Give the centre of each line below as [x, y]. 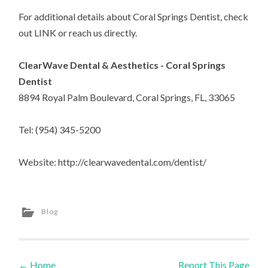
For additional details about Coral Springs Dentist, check [134, 16]
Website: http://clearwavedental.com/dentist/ [113, 162]
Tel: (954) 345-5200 [60, 130]
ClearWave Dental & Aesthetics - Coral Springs [122, 65]
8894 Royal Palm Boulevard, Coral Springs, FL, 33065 [127, 97]
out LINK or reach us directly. [78, 32]
